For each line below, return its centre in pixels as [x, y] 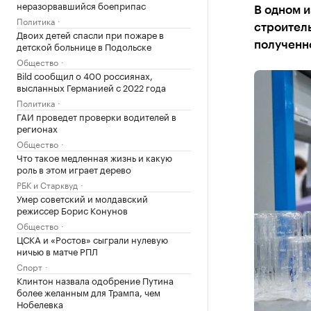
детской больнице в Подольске [84, 46]
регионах [37, 128]
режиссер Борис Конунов [72, 210]
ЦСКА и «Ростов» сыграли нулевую [92, 239]
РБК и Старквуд [47, 184]
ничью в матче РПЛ [57, 251]
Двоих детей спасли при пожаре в [90, 34]
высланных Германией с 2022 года [91, 87]
